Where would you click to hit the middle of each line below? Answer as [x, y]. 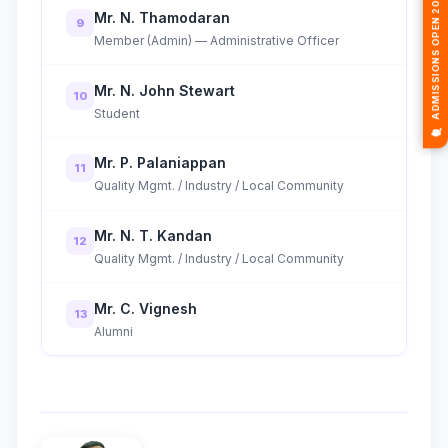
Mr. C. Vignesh [145, 308]
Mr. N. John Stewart [164, 90]
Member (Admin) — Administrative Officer [216, 40]
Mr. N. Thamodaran [162, 17]
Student [117, 113]
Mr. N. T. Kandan [153, 236]
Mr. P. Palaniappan [160, 163]
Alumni [113, 331]
